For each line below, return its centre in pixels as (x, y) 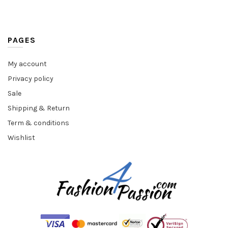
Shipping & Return (39, 108)
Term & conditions (38, 123)
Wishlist (21, 138)
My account (27, 64)
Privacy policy (31, 79)
